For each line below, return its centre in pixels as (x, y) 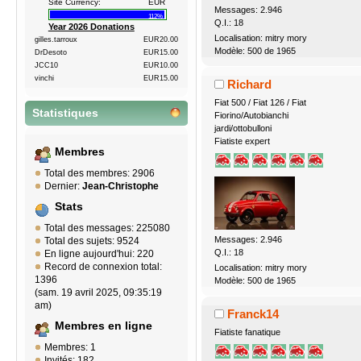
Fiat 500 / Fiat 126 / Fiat (260, 103)
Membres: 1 (70, 348)
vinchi (44, 79)
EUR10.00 (161, 66)
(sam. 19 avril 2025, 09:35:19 (98, 293)
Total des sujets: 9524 (92, 241)
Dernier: (63, 187)
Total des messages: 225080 (107, 228)
